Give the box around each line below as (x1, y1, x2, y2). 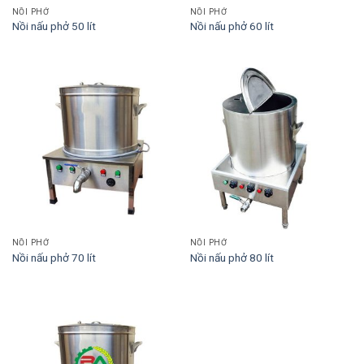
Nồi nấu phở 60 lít (189, 19, 274, 33)
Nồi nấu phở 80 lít (189, 250, 274, 264)
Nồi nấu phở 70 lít (11, 250, 96, 264)
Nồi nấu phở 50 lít (11, 19, 96, 33)
